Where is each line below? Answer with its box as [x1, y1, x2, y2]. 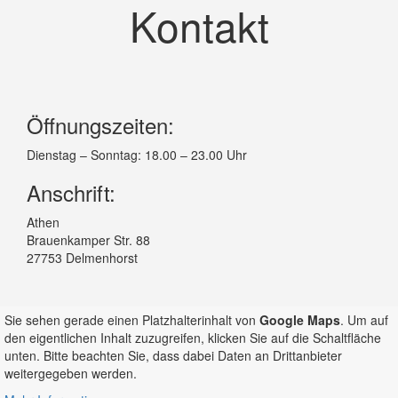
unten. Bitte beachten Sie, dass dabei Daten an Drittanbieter [4, 346, 342, 364]
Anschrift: [27, 176, 115, 208]
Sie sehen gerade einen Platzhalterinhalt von [4, 310, 259, 329]
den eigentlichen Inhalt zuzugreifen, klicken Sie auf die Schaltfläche [4, 328, 381, 346]
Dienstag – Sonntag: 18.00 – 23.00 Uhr [27, 145, 247, 163]
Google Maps [259, 310, 340, 329]
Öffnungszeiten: [27, 108, 174, 140]
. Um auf [340, 310, 388, 329]
